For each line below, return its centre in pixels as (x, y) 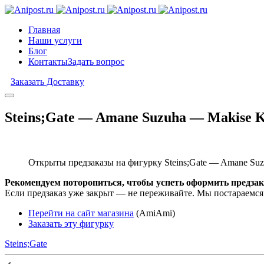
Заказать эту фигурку (71, 223)
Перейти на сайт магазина (81, 213)
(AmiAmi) (154, 213)
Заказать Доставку (47, 82)
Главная (44, 30)
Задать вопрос (96, 62)
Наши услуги (55, 40)
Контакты (48, 62)
